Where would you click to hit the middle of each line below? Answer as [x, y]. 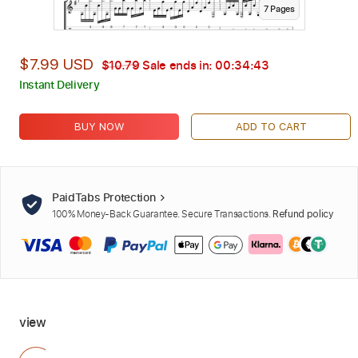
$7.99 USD [56, 64]
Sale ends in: [177, 65]
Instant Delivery [60, 84]
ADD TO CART [271, 127]
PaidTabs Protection [105, 197]
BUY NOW [99, 127]
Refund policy [303, 215]
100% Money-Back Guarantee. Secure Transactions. [163, 214]
